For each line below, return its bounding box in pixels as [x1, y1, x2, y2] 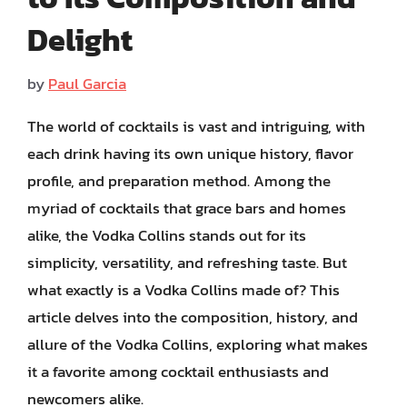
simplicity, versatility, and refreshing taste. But [27, 250, 347, 274]
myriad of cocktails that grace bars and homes [27, 195, 346, 220]
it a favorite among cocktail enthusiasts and [27, 359, 329, 383]
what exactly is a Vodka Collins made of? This [27, 277, 340, 302]
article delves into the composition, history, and [27, 304, 358, 329]
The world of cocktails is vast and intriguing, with [27, 114, 365, 138]
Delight [27, 17, 133, 63]
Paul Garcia [48, 71, 126, 95]
